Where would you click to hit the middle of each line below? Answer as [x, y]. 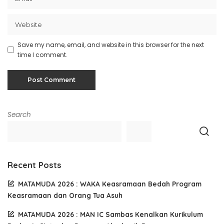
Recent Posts [34, 164]
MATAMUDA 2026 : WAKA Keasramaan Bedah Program [110, 183]
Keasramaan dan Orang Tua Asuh [65, 195]
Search [19, 114]
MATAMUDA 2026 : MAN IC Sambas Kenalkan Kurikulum [110, 214]
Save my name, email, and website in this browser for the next [111, 44]
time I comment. [42, 54]
